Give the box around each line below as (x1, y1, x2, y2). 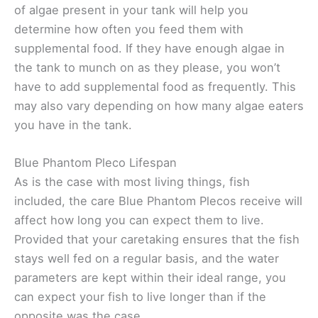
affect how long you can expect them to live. (14, 213, 264, 228)
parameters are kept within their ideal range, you (14, 270, 286, 285)
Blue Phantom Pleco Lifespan (14, 155, 177, 170)
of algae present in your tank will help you (14, 2, 248, 17)
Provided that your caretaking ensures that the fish (14, 232, 300, 247)
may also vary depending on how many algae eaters (14, 98, 304, 113)
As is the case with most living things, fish (14, 175, 250, 190)
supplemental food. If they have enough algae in (14, 40, 285, 55)
